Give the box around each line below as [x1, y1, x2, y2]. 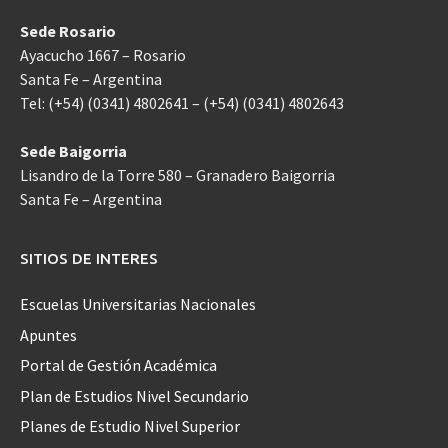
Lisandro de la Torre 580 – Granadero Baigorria [20, 165, 335, 186]
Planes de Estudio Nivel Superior [20, 415, 240, 436]
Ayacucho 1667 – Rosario [20, 45, 186, 66]
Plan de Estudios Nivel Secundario [20, 385, 249, 406]
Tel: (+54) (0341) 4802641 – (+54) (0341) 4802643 [20, 93, 344, 114]
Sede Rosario [20, 21, 116, 42]
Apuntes [20, 324, 77, 345]
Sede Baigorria [20, 141, 127, 162]
